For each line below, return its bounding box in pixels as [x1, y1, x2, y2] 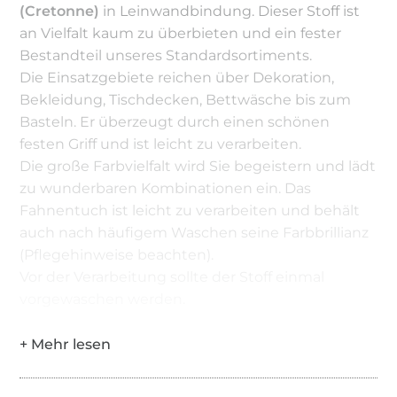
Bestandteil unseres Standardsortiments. [19, 46, 313, 64]
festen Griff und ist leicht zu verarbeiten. [19, 135, 302, 152]
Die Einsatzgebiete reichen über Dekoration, [19, 68, 335, 86]
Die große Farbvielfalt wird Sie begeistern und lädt [19, 157, 377, 175]
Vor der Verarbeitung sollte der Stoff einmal [19, 268, 325, 285]
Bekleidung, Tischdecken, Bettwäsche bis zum [19, 90, 352, 108]
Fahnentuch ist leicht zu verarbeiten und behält [19, 201, 361, 219]
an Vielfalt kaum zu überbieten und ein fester [19, 24, 342, 42]
